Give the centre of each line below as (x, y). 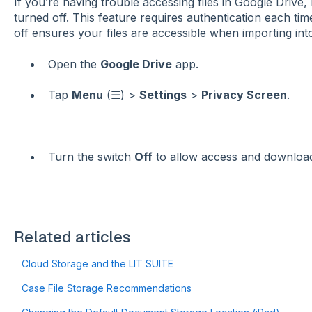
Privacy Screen (244, 95)
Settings (163, 95)
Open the (74, 64)
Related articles (72, 237)
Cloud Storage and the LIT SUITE (97, 264)
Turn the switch (91, 156)
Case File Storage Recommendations (106, 288)
